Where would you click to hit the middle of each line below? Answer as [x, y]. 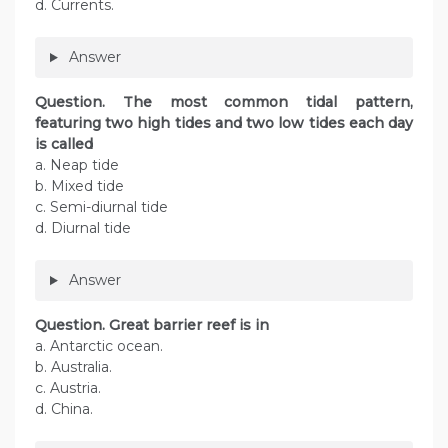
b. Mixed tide [79, 186]
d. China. [64, 409]
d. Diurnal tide [83, 228]
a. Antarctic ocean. [99, 346]
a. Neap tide [77, 165]
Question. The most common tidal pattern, [224, 102]
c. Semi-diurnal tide [101, 207]
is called [64, 144]
